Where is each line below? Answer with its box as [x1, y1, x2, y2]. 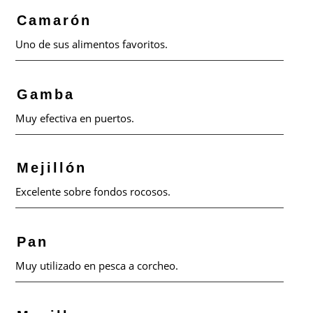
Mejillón [17, 160, 87, 176]
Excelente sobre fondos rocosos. [15, 184, 171, 199]
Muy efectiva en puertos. [15, 110, 135, 125]
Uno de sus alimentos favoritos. [15, 36, 168, 51]
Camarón [17, 12, 92, 28]
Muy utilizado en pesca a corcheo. [15, 259, 179, 273]
